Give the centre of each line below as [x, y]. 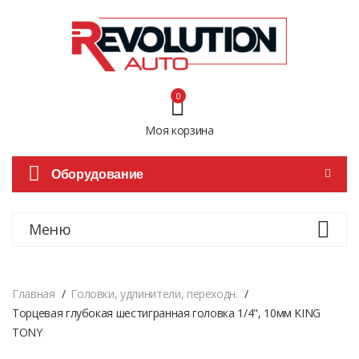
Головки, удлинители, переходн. [154, 293]
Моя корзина [179, 130]
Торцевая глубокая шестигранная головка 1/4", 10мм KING [167, 313]
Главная [34, 293]
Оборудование [97, 173]
